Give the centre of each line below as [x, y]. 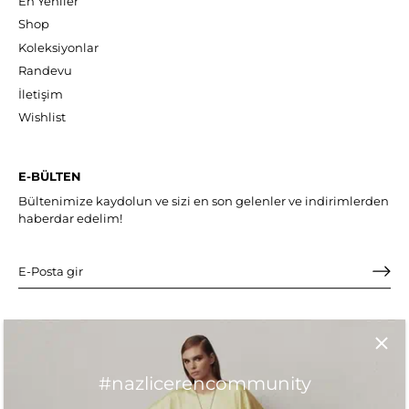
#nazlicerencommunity [204, 383]
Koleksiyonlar [58, 47]
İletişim [41, 94]
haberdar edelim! [70, 218]
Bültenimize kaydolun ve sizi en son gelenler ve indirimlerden [204, 200]
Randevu [45, 71]
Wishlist [42, 117]
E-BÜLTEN [50, 176]
